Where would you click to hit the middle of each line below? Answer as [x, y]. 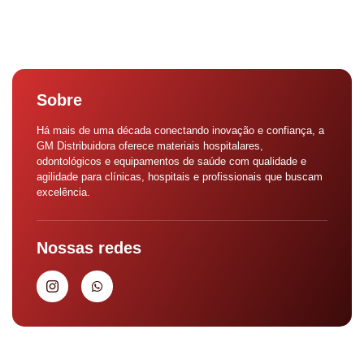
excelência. [63, 193]
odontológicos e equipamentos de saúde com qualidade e [171, 162]
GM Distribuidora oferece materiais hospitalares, [150, 146]
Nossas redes [89, 247]
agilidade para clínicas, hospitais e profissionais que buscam [180, 177]
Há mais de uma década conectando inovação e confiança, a [180, 131]
